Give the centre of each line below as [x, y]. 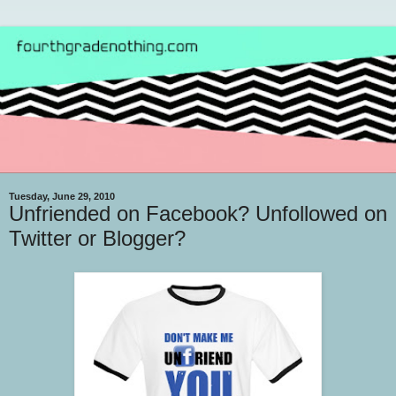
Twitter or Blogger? [97, 238]
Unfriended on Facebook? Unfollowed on [198, 213]
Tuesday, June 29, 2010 [62, 196]
